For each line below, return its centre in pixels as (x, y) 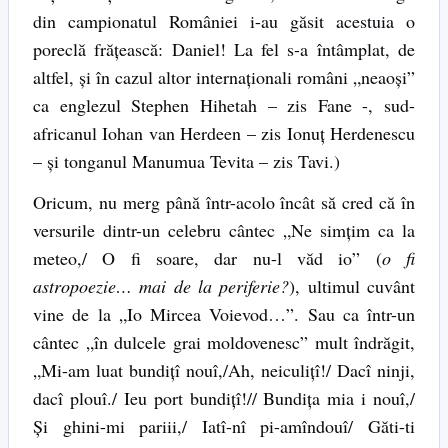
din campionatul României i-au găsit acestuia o (224, 21)
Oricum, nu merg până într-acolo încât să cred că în (224, 201)
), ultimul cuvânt (352, 285)
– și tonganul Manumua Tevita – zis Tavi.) (186, 161)
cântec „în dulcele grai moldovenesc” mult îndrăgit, (224, 341)
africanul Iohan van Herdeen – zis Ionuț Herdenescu (224, 133)
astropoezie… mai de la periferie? (161, 285)
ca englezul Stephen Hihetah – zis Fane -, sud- (224, 105)
